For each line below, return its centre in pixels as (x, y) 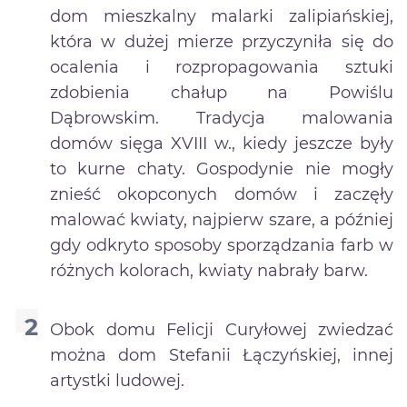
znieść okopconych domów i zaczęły (222, 195)
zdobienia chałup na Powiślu (222, 93)
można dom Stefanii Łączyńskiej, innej (222, 356)
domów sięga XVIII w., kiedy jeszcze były (222, 144)
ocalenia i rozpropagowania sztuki (222, 68)
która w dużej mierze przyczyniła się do (222, 42)
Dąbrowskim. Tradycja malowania (222, 119)
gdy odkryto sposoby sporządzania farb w (222, 246)
